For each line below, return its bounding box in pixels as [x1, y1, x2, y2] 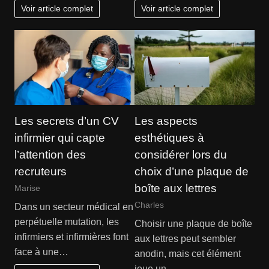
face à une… [14, 246, 68, 257]
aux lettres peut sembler [134, 233, 236, 244]
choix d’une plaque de [134, 165, 249, 178]
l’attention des [14, 148, 86, 161]
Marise [14, 183, 40, 193]
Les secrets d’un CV [14, 114, 119, 127]
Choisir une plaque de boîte [134, 218, 252, 229]
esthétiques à [134, 131, 204, 144]
